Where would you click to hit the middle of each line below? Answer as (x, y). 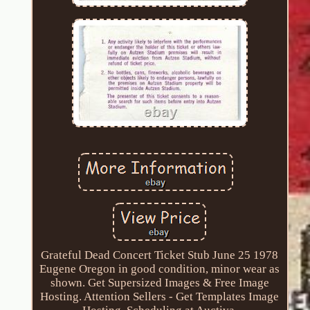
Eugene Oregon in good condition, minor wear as (160, 268)
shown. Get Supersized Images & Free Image (159, 282)
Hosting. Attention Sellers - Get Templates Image (160, 296)
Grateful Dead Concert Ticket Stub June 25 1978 (160, 255)
